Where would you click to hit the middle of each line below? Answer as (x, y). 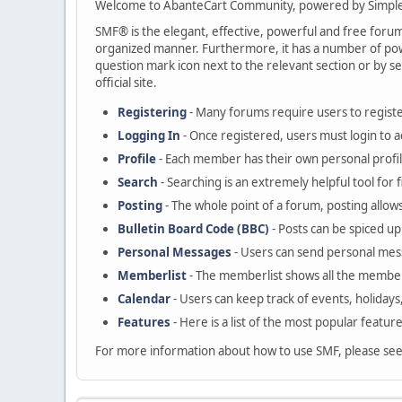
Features (144, 322)
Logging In (149, 135)
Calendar (144, 299)
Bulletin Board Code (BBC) (193, 229)
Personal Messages (175, 252)
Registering (152, 112)
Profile (137, 159)
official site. (126, 83)
